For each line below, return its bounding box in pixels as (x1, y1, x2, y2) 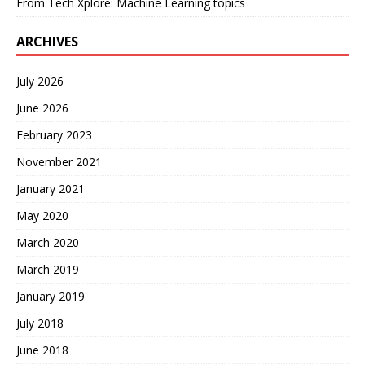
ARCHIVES (16, 32, 78, 51)
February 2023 (16, 126, 92, 143)
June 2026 (16, 99, 68, 116)
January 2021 (16, 180, 85, 196)
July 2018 (16, 314, 64, 331)
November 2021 (16, 153, 102, 169)
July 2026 (16, 73, 64, 89)
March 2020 (16, 234, 79, 250)
